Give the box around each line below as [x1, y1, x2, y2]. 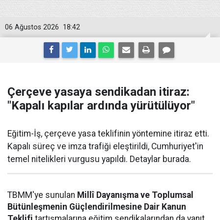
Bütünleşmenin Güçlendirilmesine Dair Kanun [7, 202, 186, 212]
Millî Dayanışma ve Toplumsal [77, 190, 193, 200]
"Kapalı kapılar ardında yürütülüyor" [7, 99, 195, 112]
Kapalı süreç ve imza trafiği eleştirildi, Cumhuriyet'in [7, 141, 203, 151]
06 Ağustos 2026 [5, 23, 59, 31]
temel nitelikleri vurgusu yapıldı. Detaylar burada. [7, 154, 191, 164]
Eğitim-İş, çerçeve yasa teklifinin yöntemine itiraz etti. [7, 129, 209, 138]
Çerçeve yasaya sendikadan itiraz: [7, 85, 190, 99]
